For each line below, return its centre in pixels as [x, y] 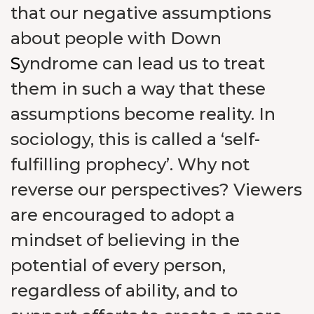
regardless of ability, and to [124, 291]
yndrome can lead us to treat [143, 63]
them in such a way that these [138, 89]
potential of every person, [118, 265]
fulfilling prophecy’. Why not [130, 164]
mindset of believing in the [125, 240]
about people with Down [116, 38]
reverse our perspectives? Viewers [156, 190]
